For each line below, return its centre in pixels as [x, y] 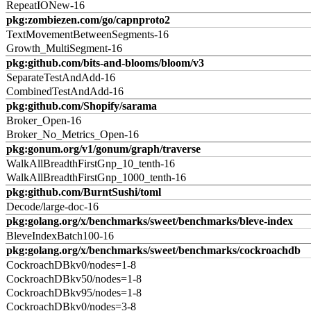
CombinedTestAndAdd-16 [65, 91]
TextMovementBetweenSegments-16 [87, 34]
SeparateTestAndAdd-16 [61, 77]
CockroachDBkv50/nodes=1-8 [74, 279]
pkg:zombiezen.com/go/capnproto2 [88, 20]
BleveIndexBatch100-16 [60, 236]
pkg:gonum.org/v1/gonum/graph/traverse [103, 149]
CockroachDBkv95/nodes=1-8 [74, 293]
